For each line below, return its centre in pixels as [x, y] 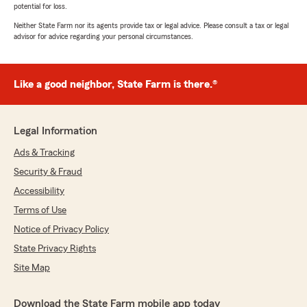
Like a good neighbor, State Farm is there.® [115, 85]
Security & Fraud [48, 172]
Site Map [32, 268]
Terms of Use [40, 211]
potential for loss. [40, 7]
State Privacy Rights [55, 249]
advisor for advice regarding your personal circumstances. [103, 37]
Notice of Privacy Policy [61, 230]
